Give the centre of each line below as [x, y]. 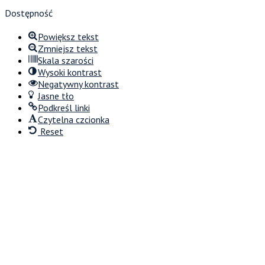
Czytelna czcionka [74, 120]
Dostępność [29, 13]
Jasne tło [56, 96]
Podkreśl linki [64, 108]
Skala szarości [66, 61]
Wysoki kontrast [70, 72]
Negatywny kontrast [78, 84]
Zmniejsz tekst [68, 49]
